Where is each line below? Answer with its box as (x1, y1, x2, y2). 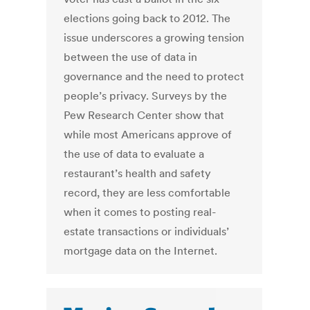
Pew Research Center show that (64, 108, 225, 122)
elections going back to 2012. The (64, 11, 231, 26)
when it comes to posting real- (64, 205, 217, 219)
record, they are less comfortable (64, 185, 231, 200)
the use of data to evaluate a (64, 147, 205, 161)
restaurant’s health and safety (64, 166, 212, 181)
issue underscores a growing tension (64, 30, 245, 45)
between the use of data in (64, 50, 198, 64)
